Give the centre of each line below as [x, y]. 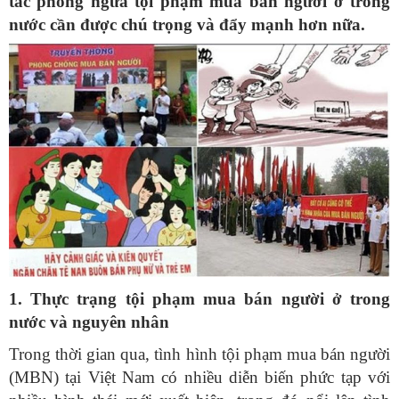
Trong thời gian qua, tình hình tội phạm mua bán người [199, 354]
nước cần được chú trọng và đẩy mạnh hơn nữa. [187, 25]
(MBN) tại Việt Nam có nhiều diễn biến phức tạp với [199, 378]
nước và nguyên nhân [89, 322]
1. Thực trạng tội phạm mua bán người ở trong [199, 299]
